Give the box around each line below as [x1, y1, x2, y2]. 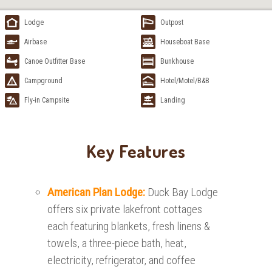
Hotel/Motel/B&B [160, 76, 209, 85]
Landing [160, 95, 185, 104]
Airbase [24, 37, 47, 46]
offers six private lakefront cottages [47, 202, 203, 217]
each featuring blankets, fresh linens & [47, 219, 211, 234]
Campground [24, 76, 63, 85]
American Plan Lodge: [47, 185, 148, 200]
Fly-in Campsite [24, 95, 69, 104]
